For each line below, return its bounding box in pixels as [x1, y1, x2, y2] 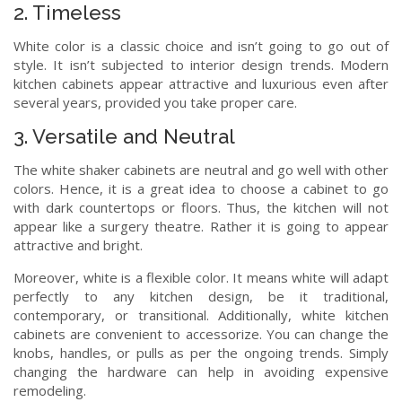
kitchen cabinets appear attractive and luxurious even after [13, 74, 389, 92]
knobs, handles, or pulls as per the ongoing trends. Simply [13, 343, 389, 362]
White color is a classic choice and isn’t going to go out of [13, 36, 389, 55]
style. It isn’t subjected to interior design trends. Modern [13, 55, 389, 74]
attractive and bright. [13, 235, 143, 254]
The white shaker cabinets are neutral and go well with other [13, 160, 389, 179]
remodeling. [13, 380, 86, 399]
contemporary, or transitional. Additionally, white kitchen [13, 305, 389, 324]
